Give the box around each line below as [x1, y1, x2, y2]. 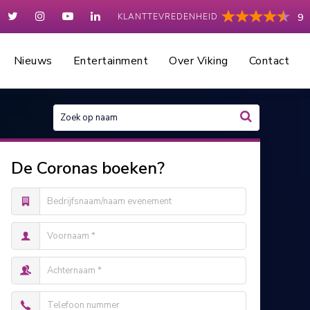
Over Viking [169, 53, 228, 69]
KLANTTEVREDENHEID [118, 11, 218, 22]
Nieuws [13, 53, 53, 69]
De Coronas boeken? [10, 157, 165, 179]
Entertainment [73, 53, 148, 69]
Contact [248, 53, 289, 69]
